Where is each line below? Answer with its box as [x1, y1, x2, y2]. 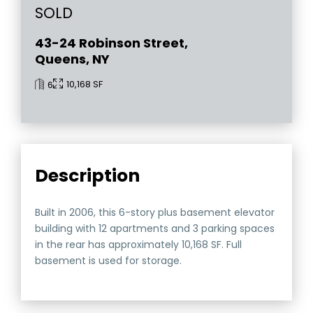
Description [35, 163, 140, 189]
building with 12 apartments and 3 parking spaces [35, 221, 275, 236]
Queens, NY [35, 50, 110, 68]
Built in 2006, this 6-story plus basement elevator [35, 205, 275, 220]
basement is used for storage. [35, 254, 182, 268]
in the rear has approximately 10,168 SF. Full [35, 238, 242, 252]
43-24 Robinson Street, [35, 34, 189, 52]
